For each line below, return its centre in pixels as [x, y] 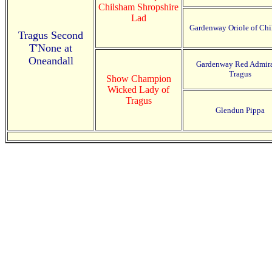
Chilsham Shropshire [138, 7]
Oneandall [51, 61]
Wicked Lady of [138, 90]
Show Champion [138, 79]
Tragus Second [51, 35]
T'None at [51, 48]
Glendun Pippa [240, 110]
